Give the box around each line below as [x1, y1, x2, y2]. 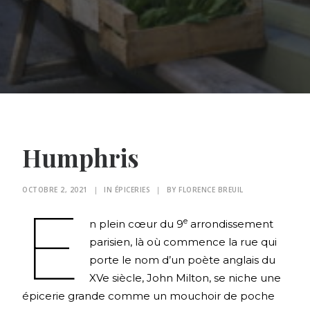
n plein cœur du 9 [89, 217, 183, 230]
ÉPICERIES [114, 185, 150, 194]
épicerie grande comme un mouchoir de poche [22, 289, 275, 302]
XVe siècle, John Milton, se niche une [89, 271, 281, 284]
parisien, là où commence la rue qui [89, 235, 277, 248]
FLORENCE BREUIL [179, 185, 244, 194]
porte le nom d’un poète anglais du [89, 253, 275, 266]
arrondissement [187, 217, 273, 230]
